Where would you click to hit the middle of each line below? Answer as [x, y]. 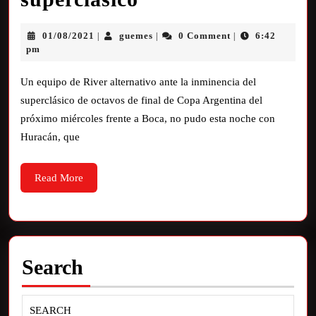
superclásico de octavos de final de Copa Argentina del [141, 100]
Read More [59, 178]
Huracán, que [50, 137]
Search [53, 267]
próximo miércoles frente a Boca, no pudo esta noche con [148, 119]
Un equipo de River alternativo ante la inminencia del [138, 82]
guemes [136, 36]
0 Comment [204, 36]
